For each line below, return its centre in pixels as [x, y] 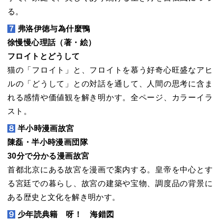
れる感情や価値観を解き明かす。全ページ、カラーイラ [110, 97]
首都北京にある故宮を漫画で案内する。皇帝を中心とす [110, 170]
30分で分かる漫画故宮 [48, 156]
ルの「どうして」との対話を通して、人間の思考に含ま [110, 84]
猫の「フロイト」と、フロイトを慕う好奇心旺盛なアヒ [110, 70]
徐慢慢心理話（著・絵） [52, 42]
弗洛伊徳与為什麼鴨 [53, 29]
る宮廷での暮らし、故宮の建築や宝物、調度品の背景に [110, 183]
